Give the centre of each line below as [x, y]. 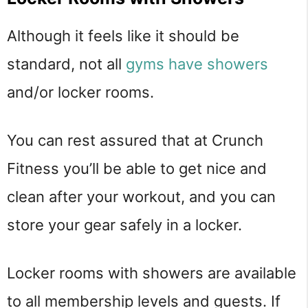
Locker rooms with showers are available [152, 273]
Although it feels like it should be [123, 36]
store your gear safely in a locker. [124, 225]
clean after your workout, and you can [141, 197]
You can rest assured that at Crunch [135, 141]
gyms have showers [197, 64]
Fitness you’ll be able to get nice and [137, 169]
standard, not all [66, 64]
